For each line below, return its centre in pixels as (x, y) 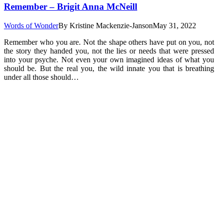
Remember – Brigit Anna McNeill (71, 6)
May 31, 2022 (174, 25)
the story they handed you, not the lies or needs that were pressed (109, 51)
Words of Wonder (31, 25)
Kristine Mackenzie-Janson (111, 25)
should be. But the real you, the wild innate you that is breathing (109, 68)
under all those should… (41, 77)
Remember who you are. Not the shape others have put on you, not (109, 42)
